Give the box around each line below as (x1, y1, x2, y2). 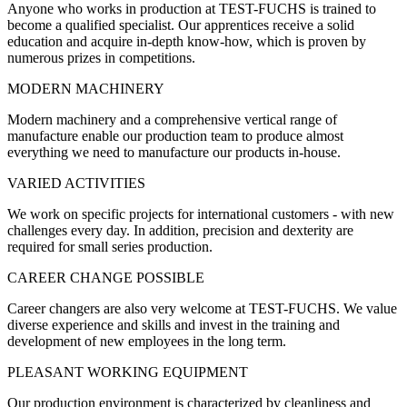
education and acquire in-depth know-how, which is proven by (7, 34, 366, 49)
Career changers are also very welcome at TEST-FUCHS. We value (7, 301, 397, 316)
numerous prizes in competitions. (7, 50, 195, 65)
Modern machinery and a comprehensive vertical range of (7, 112, 337, 127)
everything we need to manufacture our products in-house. (7, 144, 341, 160)
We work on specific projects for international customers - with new (7, 206, 394, 222)
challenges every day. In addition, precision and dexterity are (7, 223, 353, 238)
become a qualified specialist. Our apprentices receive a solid (7, 17, 354, 33)
